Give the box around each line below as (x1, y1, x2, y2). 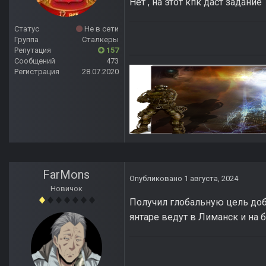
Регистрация (14, 67, 59, 77)
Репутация (14, 46, 51, 55)
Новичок (50, 184, 83, 194)
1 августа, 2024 (184, 174, 238, 183)
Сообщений (14, 56, 55, 66)
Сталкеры (82, 35, 119, 45)
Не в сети (83, 24, 119, 34)
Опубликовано (129, 174, 184, 183)
